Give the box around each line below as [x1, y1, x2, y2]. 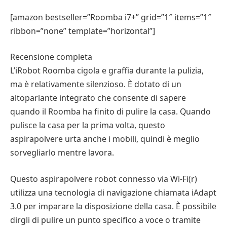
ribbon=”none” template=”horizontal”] [10, 25, 155, 36]
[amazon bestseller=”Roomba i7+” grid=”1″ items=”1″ [10, 11, 211, 23]
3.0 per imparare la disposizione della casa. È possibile [10, 200, 216, 212]
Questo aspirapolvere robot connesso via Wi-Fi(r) [10, 173, 197, 184]
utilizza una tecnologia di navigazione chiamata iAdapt [10, 186, 216, 198]
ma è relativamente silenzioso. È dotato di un [10, 79, 181, 90]
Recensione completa [10, 51, 92, 63]
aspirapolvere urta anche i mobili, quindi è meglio [10, 133, 200, 145]
